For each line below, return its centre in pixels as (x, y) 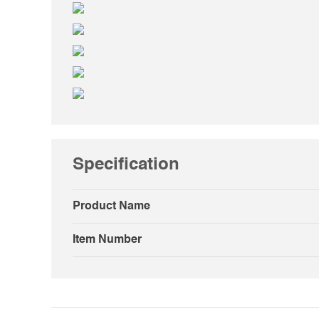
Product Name (111, 207)
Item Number (107, 240)
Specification (126, 166)
